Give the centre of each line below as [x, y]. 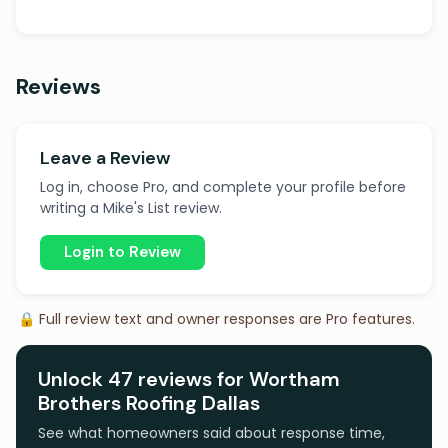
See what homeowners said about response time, [211, 433]
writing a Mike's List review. [131, 208]
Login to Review [122, 252]
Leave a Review [105, 158]
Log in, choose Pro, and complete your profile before [223, 187]
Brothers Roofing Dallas [149, 403]
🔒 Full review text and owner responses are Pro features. [216, 319]
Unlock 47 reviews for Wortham [189, 379]
